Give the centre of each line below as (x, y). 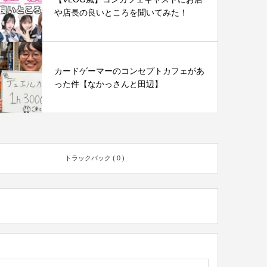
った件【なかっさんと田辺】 (108, 84)
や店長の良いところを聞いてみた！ (121, 12)
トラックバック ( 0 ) (94, 158)
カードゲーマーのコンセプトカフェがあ (129, 71)
